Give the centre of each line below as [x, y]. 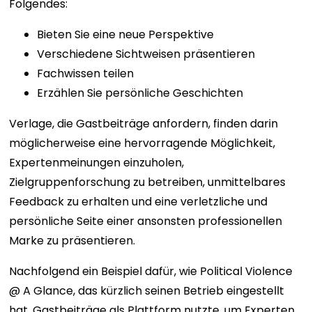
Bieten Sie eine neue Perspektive [126, 35]
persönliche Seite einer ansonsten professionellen [146, 221]
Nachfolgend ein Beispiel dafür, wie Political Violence [151, 272]
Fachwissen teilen [86, 74]
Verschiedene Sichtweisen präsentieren [146, 54]
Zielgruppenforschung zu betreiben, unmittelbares [148, 182]
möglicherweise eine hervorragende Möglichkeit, [142, 143]
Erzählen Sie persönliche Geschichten [140, 93]
